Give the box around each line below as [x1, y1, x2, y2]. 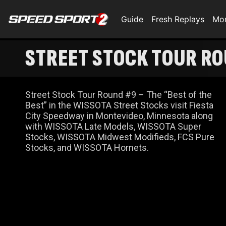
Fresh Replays [151, 14, 204, 24]
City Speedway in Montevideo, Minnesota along [25, 110, 213, 121]
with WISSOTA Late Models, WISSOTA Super [25, 121, 201, 132]
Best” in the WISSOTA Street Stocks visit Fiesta [25, 100, 213, 110]
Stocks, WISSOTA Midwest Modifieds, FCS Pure [25, 132, 214, 142]
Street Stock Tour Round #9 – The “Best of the [25, 89, 212, 100]
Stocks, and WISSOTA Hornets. [25, 142, 149, 153]
